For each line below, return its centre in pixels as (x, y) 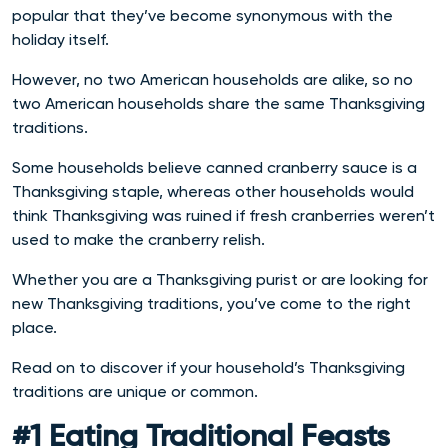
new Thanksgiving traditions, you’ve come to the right (211, 303)
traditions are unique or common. (137, 391)
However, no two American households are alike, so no (212, 79)
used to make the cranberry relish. (140, 239)
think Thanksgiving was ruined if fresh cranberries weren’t (223, 215)
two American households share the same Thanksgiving (218, 103)
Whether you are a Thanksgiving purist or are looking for (220, 279)
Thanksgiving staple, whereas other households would (213, 191)
